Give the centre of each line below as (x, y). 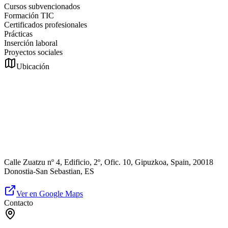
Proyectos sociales (33, 52)
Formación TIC (29, 15)
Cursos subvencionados (42, 6)
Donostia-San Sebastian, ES (49, 171)
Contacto (19, 203)
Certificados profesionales (46, 24)
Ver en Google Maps (50, 193)
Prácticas (18, 34)
